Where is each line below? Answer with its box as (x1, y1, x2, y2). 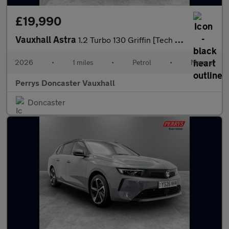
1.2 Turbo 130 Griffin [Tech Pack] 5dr (78, 35, 175, 44)
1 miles (72, 58, 94, 66)
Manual (190, 58, 214, 66)
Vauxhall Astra (15, 34, 78, 45)
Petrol (132, 58, 152, 66)
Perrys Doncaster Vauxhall (15, 78, 115, 87)
